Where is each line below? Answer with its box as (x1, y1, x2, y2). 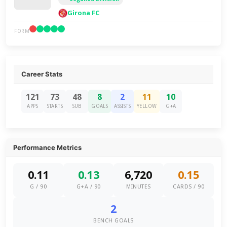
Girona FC (67, 9, 100, 17)
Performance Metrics (13, 143, 82, 152)
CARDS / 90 (173, 183, 205, 190)
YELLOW (137, 103, 157, 109)
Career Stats (21, 70, 63, 78)
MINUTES (126, 183, 151, 190)
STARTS (47, 103, 63, 109)
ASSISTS (114, 103, 131, 109)
